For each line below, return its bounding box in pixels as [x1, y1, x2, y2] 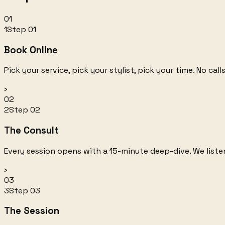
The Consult [4, 125, 59, 137]
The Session [4, 205, 59, 217]
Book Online [4, 44, 58, 56]
